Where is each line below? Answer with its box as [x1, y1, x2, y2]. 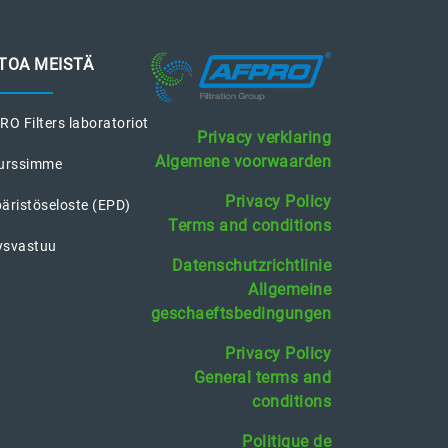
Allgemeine [248, 279, 331, 299]
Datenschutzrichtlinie [171, 255, 331, 275]
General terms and [193, 367, 331, 387]
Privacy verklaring [197, 127, 331, 147]
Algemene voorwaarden [155, 151, 331, 171]
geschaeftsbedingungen [150, 303, 331, 323]
